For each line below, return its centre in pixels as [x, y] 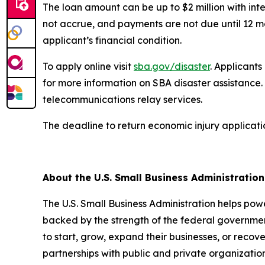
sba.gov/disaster [172, 66]
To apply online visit [88, 66]
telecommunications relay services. [124, 99]
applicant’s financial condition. [113, 40]
